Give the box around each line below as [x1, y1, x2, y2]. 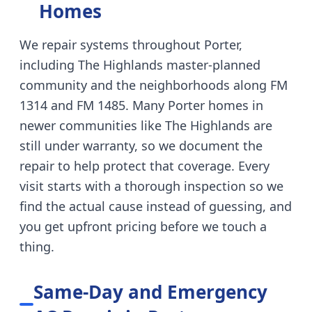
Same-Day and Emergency [33, 279, 268, 304]
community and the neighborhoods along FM [19, 77, 288, 93]
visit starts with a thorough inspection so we [19, 178, 283, 194]
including [19, 56, 78, 73]
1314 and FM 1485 [19, 97, 125, 114]
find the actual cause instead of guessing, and [19, 198, 292, 214]
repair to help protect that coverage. [19, 157, 235, 174]
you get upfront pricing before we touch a [19, 218, 267, 235]
